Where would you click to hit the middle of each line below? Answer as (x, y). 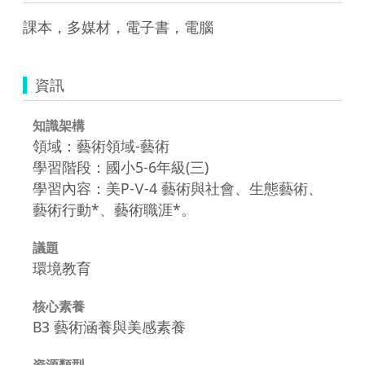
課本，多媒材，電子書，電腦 (118, 26)
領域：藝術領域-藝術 (101, 145)
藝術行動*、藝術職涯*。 (114, 209)
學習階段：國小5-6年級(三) (121, 167)
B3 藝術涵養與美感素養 (109, 326)
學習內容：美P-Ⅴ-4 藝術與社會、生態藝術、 (178, 188)
